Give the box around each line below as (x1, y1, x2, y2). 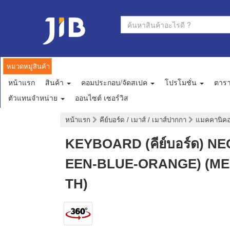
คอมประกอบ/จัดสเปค (81, 77, 149, 88)
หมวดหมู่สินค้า (7, 61, 50, 71)
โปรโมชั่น (165, 77, 199, 88)
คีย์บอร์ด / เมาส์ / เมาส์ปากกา (100, 116, 188, 124)
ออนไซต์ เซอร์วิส (75, 92, 128, 103)
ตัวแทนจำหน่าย (8, 92, 60, 103)
